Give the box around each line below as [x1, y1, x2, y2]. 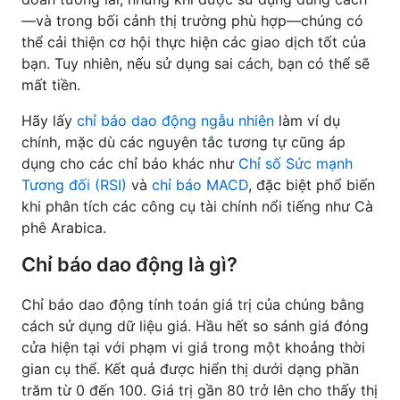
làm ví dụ [274, 112, 340, 129]
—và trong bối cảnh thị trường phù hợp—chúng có [21, 12, 363, 29]
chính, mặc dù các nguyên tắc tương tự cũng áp [21, 133, 346, 151]
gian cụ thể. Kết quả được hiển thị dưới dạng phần [21, 360, 359, 378]
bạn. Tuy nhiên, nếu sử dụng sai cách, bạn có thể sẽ [21, 54, 370, 72]
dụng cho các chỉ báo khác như [21, 154, 238, 172]
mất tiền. [21, 76, 80, 94]
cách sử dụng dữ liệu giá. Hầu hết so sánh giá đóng [21, 317, 369, 335]
